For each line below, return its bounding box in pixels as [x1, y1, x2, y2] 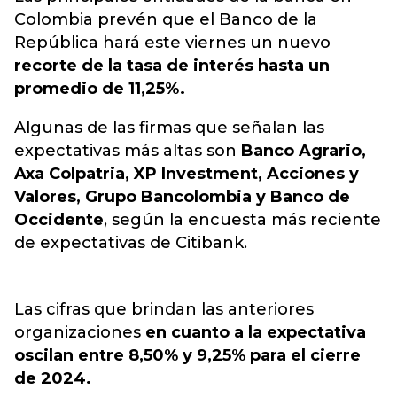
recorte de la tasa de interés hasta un [14, 56, 330, 75]
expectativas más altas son [14, 141, 241, 160]
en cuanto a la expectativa [145, 323, 366, 342]
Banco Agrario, [241, 141, 366, 160]
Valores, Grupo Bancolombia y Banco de [14, 187, 350, 206]
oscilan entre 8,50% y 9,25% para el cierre [14, 346, 361, 365]
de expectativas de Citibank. [14, 233, 247, 253]
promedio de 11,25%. [14, 79, 185, 98]
